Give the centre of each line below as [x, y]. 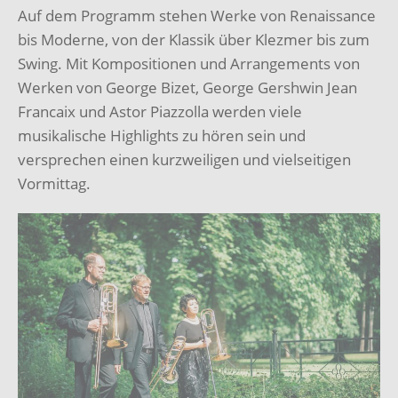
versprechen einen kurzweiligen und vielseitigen [184, 159]
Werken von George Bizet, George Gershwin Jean [187, 87]
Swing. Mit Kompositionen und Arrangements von [189, 63]
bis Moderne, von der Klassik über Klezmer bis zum [194, 39]
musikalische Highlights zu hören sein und [162, 135]
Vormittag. [54, 183]
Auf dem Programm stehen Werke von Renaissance [197, 15]
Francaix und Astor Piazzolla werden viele [160, 111]
